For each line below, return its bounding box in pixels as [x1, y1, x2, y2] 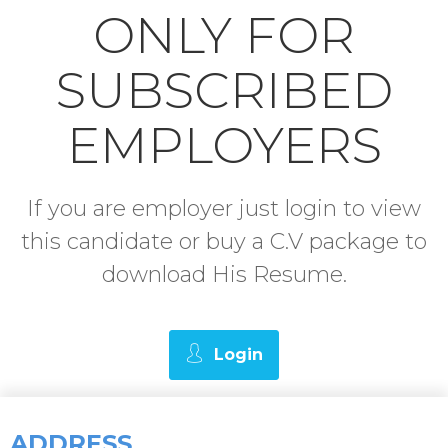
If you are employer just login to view [27, 194, 421, 222]
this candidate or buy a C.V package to [21, 227, 427, 255]
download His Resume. [101, 260, 347, 288]
